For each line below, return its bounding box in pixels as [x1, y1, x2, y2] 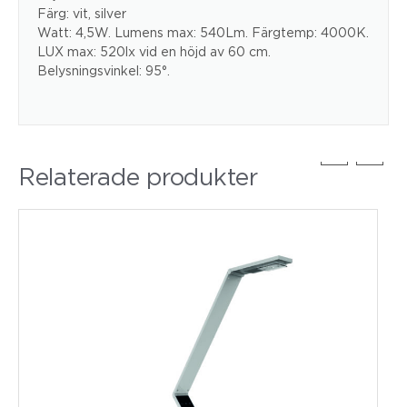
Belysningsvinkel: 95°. [37, 64, 170, 78]
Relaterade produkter [18, 164, 258, 190]
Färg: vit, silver [37, 6, 126, 21]
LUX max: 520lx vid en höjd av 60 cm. [37, 45, 271, 59]
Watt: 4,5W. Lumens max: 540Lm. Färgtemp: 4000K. [37, 25, 369, 40]
